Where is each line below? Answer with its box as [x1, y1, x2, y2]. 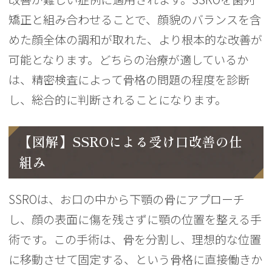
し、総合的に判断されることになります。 [8, 91, 227, 109]
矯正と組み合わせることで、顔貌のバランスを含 [8, 11, 262, 29]
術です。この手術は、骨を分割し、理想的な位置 [8, 230, 262, 248]
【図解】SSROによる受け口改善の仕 [19, 135, 243, 149]
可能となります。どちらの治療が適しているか [8, 51, 249, 69]
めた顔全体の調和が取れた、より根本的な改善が [8, 31, 263, 49]
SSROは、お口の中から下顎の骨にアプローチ [8, 190, 245, 208]
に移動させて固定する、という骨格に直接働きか [8, 250, 263, 268]
